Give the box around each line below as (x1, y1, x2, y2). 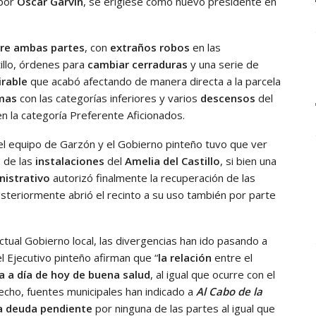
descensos (197, 90, 255, 105)
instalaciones (35, 153, 104, 168)
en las (190, 39, 221, 54)
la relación (158, 250, 212, 265)
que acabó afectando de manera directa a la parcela (28, 73, 281, 88)
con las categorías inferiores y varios (17, 90, 197, 105)
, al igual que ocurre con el (150, 267, 275, 281)
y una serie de (188, 56, 259, 71)
